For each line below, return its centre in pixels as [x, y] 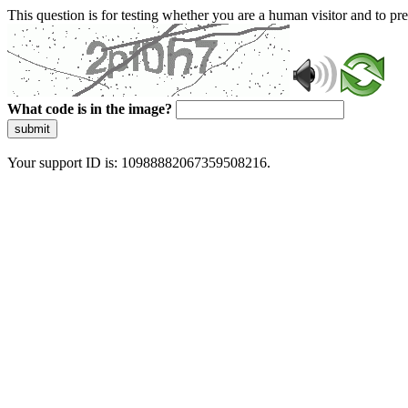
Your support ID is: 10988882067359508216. [139, 163]
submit [32, 129]
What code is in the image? [90, 109]
